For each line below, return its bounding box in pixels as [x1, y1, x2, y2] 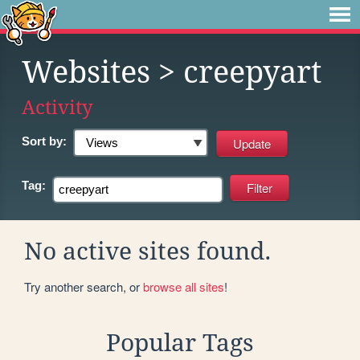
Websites [22, 55, 150, 90]
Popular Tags [106, 328, 254, 357]
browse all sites [143, 277, 224, 295]
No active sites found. [24, 236, 272, 265]
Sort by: [22, 134, 67, 148]
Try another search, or [24, 277, 143, 295]
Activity [22, 96, 93, 119]
